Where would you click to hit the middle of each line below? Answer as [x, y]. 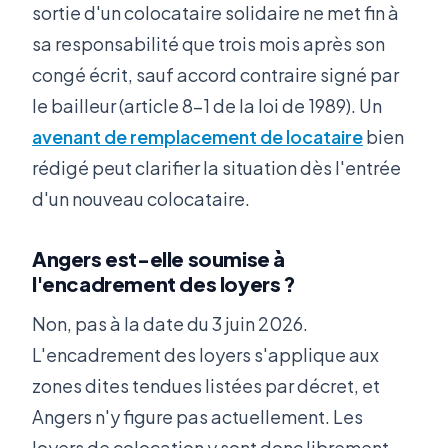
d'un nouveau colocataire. [141, 198]
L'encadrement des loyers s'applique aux [205, 354]
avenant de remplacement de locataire [197, 136]
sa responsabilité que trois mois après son [208, 43]
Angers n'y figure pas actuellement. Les [197, 416]
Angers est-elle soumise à [159, 258]
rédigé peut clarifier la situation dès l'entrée [216, 167]
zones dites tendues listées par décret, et [206, 385]
